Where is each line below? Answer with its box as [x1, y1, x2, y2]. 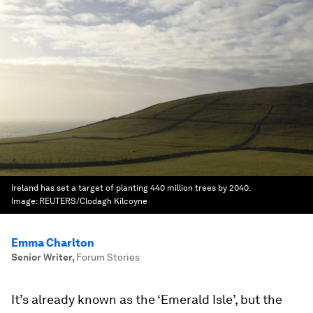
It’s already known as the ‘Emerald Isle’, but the [11, 292, 282, 307]
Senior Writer [11, 252, 72, 263]
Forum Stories [76, 252, 140, 263]
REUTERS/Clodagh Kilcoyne [39, 196, 147, 206]
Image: [11, 196, 39, 206]
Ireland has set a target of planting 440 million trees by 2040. [11, 183, 250, 193]
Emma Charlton [11, 236, 94, 249]
